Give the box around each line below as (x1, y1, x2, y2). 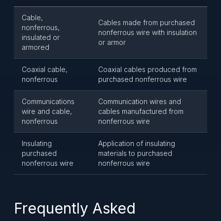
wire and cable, (22, 107, 72, 115)
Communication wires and (98, 97, 181, 106)
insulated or (22, 33, 60, 41)
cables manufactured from (98, 107, 184, 115)
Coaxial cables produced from (98, 65, 197, 74)
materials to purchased (98, 149, 172, 157)
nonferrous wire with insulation (98, 28, 197, 37)
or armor (98, 38, 126, 46)
